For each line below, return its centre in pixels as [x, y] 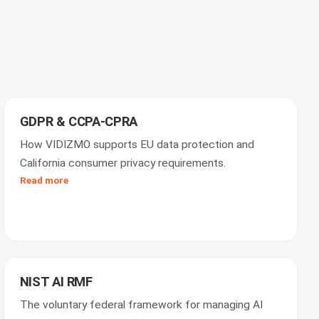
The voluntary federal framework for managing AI [141, 305]
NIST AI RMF [56, 282]
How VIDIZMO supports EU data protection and [137, 145]
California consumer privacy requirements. [122, 163]
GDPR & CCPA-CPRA [78, 122]
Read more [44, 180]
